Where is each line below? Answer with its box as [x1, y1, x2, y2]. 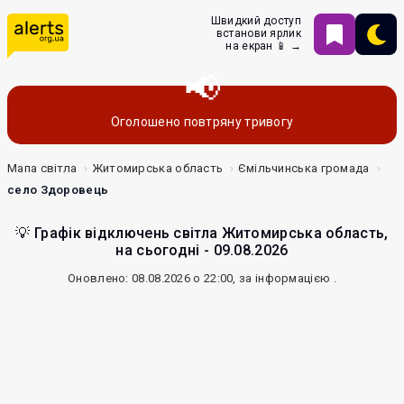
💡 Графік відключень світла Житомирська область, [15, 225, 389, 242]
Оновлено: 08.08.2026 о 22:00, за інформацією [68, 271, 334, 285]
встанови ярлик [216, 27, 301, 40]
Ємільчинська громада [237, 161, 370, 175]
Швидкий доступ [210, 14, 301, 27]
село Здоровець [7, 183, 109, 197]
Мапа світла [7, 161, 78, 175]
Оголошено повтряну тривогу [110, 115, 294, 129]
